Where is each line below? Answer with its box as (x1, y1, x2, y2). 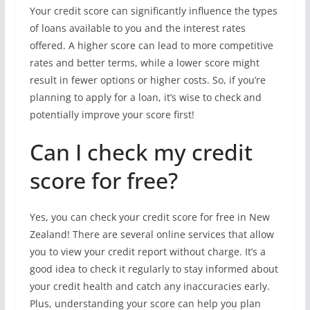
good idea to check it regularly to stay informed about (29, 262, 278, 275)
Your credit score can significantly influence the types (29, 4, 277, 17)
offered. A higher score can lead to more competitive (29, 39, 273, 52)
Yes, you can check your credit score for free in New (29, 210, 270, 224)
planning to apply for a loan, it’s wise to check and (29, 91, 262, 104)
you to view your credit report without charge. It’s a (29, 245, 266, 258)
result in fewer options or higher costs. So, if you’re (29, 73, 266, 86)
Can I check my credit (29, 137, 253, 167)
